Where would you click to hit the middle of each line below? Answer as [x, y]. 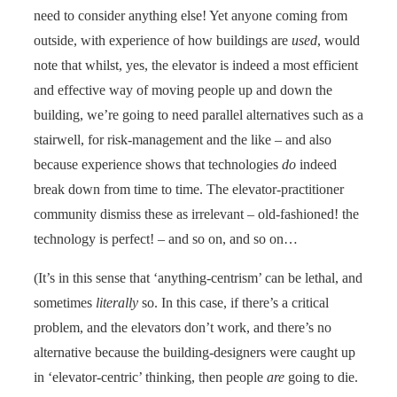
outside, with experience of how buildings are [163, 40]
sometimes [65, 302]
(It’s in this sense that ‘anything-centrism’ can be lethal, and [198, 277]
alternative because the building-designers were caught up [195, 352]
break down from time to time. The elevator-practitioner [189, 189]
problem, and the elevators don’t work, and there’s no [183, 327]
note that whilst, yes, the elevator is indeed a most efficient [196, 65]
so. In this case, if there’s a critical [234, 302]
